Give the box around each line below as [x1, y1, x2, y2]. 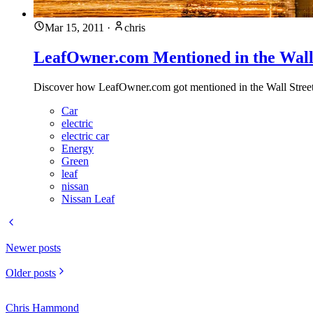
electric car [61, 130, 109, 143]
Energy [61, 143, 94, 155]
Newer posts [6, 242, 61, 254]
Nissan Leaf [61, 193, 115, 205]
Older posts [6, 267, 56, 279]
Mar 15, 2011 [45, 22, 104, 34]
